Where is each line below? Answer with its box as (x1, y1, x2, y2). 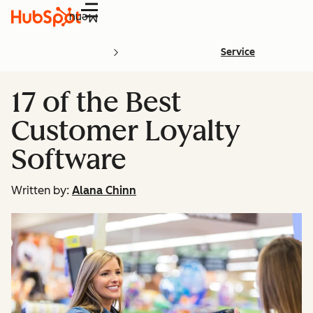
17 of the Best (11, 85, 181, 119)
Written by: (11, 184, 69, 197)
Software (11, 143, 126, 176)
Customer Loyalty (11, 114, 240, 147)
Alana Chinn (72, 184, 136, 197)
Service (221, 46, 255, 58)
